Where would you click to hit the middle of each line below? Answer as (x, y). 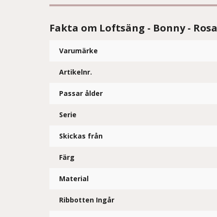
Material (74, 178)
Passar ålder (81, 93)
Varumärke (78, 51)
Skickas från (81, 136)
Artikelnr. (76, 72)
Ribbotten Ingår (87, 200)
